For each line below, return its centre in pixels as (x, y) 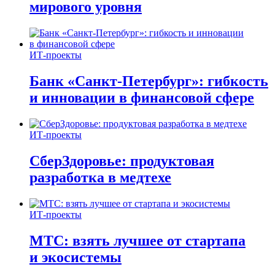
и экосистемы (76, 257)
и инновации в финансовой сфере (142, 98)
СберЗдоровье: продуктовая (122, 161)
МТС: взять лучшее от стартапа (137, 240)
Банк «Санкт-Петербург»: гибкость (149, 81)
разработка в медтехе (100, 177)
